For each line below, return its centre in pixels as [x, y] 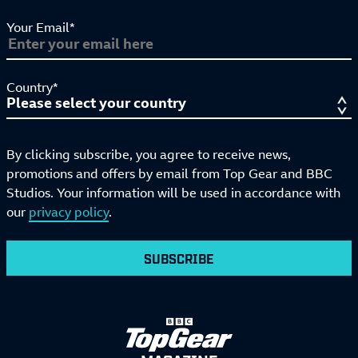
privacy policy [69, 212]
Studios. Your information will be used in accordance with [173, 193]
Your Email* [41, 28]
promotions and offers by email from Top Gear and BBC [169, 174]
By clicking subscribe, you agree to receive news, [149, 155]
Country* [32, 88]
